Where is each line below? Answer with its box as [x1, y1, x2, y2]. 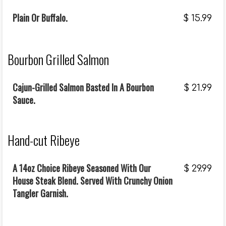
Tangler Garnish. [13, 187, 68, 200]
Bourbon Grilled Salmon [8, 50, 109, 69]
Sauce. [13, 93, 35, 106]
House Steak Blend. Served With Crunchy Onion [13, 174, 173, 187]
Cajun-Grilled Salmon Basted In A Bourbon [13, 81, 154, 94]
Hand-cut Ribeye [8, 131, 80, 149]
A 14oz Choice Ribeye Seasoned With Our [13, 161, 151, 175]
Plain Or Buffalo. [13, 11, 68, 24]
